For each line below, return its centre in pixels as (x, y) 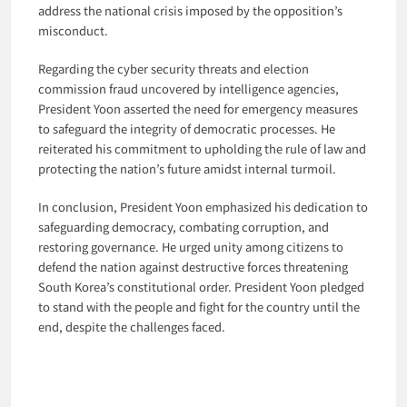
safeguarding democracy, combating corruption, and (184, 226)
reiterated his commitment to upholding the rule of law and (202, 148)
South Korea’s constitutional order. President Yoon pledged (201, 286)
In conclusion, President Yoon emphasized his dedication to (203, 206)
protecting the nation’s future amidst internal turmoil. (187, 168)
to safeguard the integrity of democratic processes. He (187, 128)
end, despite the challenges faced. (132, 326)
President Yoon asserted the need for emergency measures (198, 108)
